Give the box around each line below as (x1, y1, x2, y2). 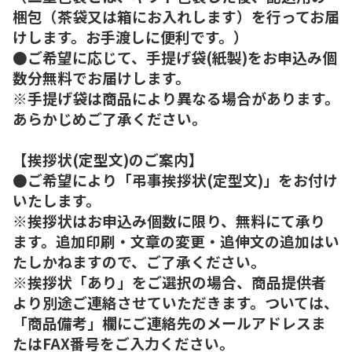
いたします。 (13, 189, 101, 211)
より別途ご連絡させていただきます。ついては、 (13, 291, 339, 313)
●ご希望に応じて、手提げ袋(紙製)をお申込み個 (13, 46, 337, 68)
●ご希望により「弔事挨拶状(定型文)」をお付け (13, 168, 338, 190)
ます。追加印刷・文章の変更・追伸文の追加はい (13, 229, 339, 251)
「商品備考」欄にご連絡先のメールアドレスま (13, 311, 326, 333)
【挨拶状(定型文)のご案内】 (13, 148, 203, 170)
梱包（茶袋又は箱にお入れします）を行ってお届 (13, 5, 339, 27)
